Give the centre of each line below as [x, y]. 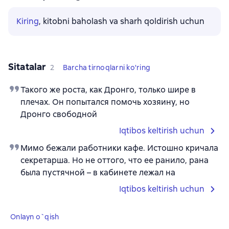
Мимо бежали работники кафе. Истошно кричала [119, 148]
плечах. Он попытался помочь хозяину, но [105, 102]
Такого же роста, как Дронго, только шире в [108, 89]
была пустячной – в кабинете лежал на [98, 172]
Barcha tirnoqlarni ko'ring [107, 67]
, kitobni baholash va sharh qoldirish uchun [122, 21]
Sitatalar [27, 66]
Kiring [28, 21]
